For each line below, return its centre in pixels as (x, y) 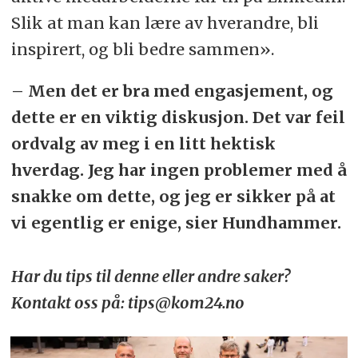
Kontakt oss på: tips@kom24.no (127, 303)
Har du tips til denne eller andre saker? (150, 276)
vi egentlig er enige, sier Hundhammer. (176, 223)
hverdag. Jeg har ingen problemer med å (179, 170)
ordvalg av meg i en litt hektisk (143, 144)
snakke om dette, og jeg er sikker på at (173, 197)
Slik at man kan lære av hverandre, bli (165, 22)
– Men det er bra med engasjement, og (172, 91)
